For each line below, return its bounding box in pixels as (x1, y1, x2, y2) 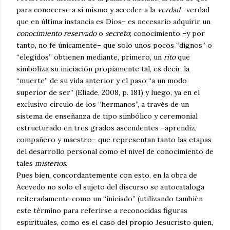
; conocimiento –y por (130, 29, 205, 39)
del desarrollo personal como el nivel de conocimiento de (16, 147, 214, 157)
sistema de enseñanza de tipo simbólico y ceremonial (16, 111, 198, 121)
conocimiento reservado (16, 29, 97, 39)
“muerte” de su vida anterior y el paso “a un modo (16, 76, 187, 86)
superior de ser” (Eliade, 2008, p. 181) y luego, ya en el (16, 88, 200, 98)
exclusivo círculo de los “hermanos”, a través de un (16, 100, 189, 109)
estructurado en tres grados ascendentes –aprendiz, (16, 123, 197, 133)
